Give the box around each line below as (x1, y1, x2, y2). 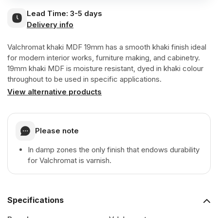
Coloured (47, 79, 77, 89)
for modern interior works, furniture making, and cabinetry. (7, 53, 200, 62)
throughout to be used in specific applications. (7, 74, 162, 84)
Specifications (7, 195, 64, 205)
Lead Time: (27, 9, 68, 18)
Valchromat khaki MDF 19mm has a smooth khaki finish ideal (7, 42, 206, 52)
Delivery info (27, 20, 73, 30)
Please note (35, 126, 79, 135)
